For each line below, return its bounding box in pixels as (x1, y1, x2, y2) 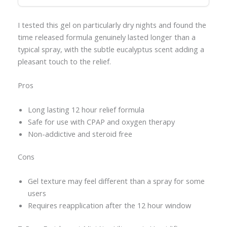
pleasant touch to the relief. (17, 56, 111, 66)
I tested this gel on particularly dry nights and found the (17, 19, 206, 30)
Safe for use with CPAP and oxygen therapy (27, 116, 175, 127)
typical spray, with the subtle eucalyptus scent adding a (17, 44, 204, 54)
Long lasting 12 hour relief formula (27, 104, 144, 115)
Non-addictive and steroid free (27, 128, 132, 139)
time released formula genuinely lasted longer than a (17, 31, 196, 42)
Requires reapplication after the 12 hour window (27, 200, 191, 210)
